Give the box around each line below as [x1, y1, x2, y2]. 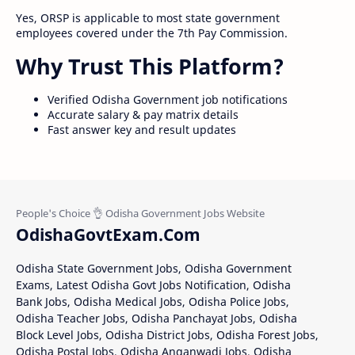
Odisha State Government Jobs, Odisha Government [16, 261, 292, 277]
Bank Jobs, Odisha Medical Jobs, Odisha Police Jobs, [16, 294, 289, 310]
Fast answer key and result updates [48, 122, 236, 138]
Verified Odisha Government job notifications [48, 92, 288, 108]
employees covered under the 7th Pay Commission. [16, 25, 288, 41]
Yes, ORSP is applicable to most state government [16, 10, 280, 26]
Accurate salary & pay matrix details [48, 107, 239, 123]
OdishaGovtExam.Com [16, 223, 200, 246]
